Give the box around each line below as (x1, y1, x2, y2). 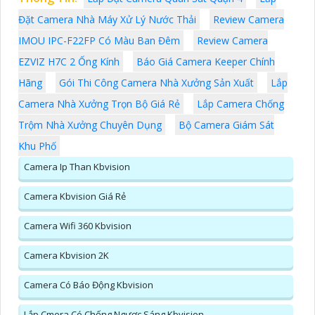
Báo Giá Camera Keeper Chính (136, 55, 275, 69)
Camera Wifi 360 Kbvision (24, 219, 131, 233)
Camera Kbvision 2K (24, 249, 109, 262)
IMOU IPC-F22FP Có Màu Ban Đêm (18, 34, 180, 48)
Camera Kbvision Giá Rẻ (24, 190, 126, 203)
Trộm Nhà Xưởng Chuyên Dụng (18, 118, 162, 132)
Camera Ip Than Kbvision (24, 160, 130, 174)
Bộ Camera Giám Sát (179, 118, 274, 132)
